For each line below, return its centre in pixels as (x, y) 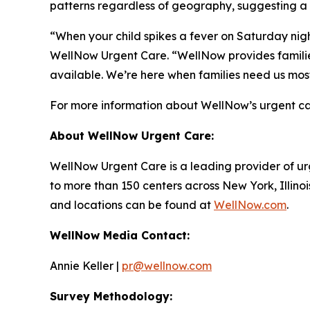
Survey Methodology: (111, 296)
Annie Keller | (86, 265)
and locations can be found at (132, 204)
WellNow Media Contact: (120, 235)
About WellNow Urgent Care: (132, 135)
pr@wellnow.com (167, 265)
